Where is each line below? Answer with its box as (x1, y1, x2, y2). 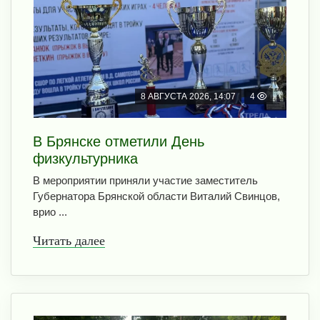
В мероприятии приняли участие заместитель (33, 174, 258, 186)
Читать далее (33, 233, 105, 248)
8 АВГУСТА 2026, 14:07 (141, 91, 236, 101)
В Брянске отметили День (33, 133, 204, 149)
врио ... (33, 205, 67, 218)
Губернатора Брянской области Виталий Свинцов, (33, 189, 280, 202)
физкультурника (33, 150, 138, 166)
